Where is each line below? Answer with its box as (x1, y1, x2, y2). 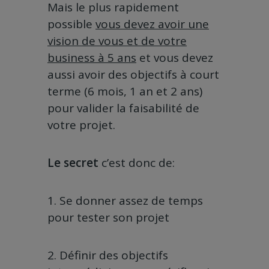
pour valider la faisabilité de (47, 100, 199, 116)
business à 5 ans (47, 50, 136, 66)
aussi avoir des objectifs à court (47, 67, 219, 83)
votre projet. (47, 117, 115, 133)
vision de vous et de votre (47, 33, 187, 49)
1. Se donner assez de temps (47, 193, 203, 209)
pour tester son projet (47, 210, 169, 226)
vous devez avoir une (95, 16, 209, 32)
